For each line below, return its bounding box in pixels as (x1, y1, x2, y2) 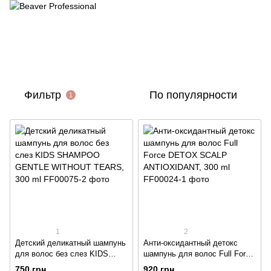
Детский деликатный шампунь (15, 238, 126, 248)
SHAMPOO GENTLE (15, 260, 90, 270)
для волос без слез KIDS (15, 249, 108, 259)
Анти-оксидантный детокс (143, 238, 238, 248)
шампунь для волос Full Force (143, 249, 254, 259)
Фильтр (24, 88, 61, 101)
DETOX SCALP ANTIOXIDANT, (143, 260, 256, 270)
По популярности (149, 88, 237, 101)
